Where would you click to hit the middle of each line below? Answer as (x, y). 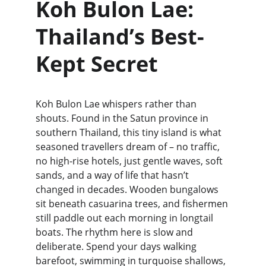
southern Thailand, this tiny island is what (130, 132)
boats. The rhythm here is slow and (115, 232)
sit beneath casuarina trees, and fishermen (133, 204)
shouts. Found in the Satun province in (123, 118)
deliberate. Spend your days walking (117, 246)
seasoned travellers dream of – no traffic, (129, 147)
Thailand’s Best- (120, 37)
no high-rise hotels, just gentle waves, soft (130, 161)
